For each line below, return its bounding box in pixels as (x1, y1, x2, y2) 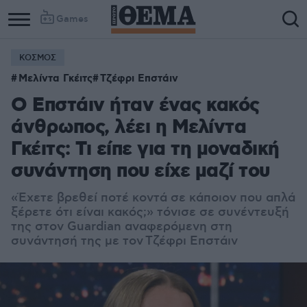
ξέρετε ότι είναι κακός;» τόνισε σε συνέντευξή (11, 205, 289, 220)
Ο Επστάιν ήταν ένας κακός (11, 93, 260, 119)
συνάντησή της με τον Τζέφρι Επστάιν (11, 234, 238, 249)
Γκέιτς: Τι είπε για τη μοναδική (11, 137, 280, 162)
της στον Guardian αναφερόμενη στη (11, 219, 232, 234)
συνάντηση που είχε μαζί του (11, 159, 270, 184)
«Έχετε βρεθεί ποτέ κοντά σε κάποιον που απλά (11, 191, 295, 206)
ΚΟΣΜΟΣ (19, 53, 56, 63)
